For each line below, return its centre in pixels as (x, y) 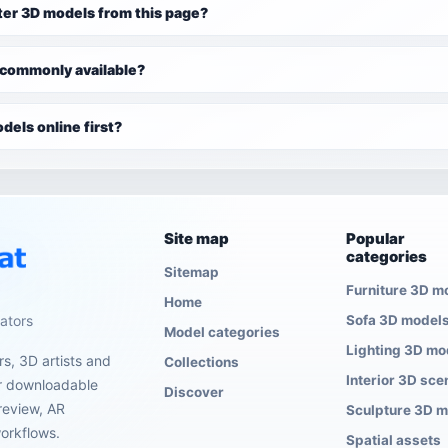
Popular (375, 238)
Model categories (222, 332)
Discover (194, 392)
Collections (201, 362)
